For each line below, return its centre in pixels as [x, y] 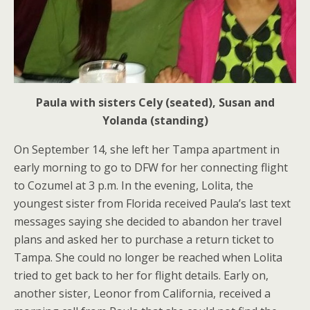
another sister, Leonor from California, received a [142, 293]
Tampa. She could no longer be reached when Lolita [148, 257]
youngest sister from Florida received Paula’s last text [152, 203]
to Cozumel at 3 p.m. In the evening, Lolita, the [134, 185]
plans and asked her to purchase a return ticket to [144, 239]
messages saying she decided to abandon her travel [148, 221]
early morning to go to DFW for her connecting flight [151, 167]
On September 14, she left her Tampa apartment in [147, 149]
